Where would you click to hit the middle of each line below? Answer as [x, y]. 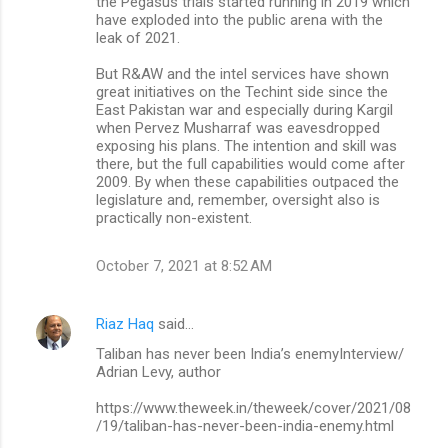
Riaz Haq [125, 323]
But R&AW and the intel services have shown [242, 73]
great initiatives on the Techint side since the [242, 91]
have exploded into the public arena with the [239, 19]
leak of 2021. [138, 37]
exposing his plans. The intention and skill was [246, 145]
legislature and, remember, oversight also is [238, 199]
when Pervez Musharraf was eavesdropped [238, 127]
